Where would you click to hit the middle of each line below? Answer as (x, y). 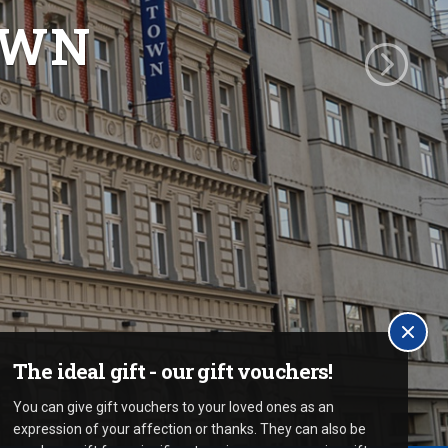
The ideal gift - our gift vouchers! (173, 371)
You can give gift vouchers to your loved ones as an (173, 407)
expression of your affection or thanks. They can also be (189, 429)
